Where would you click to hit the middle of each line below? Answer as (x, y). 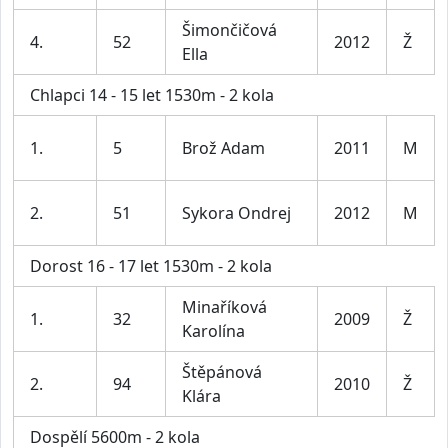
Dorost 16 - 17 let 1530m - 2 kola (151, 266)
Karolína (213, 331)
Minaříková (224, 307)
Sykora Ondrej (236, 213)
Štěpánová (222, 372)
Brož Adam (223, 148)
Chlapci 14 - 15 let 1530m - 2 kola (152, 95)
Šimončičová (229, 30)
